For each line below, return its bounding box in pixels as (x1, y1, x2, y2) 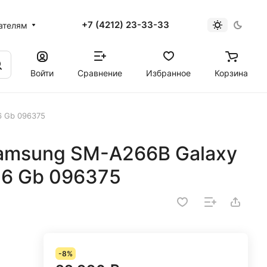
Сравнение (77, 67, 122, 78)
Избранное (146, 67, 191, 78)
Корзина (215, 67, 248, 78)
